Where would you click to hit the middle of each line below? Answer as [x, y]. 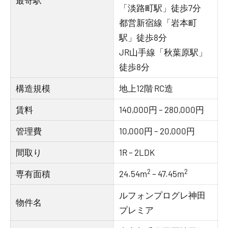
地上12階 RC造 [146, 88]
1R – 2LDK [137, 152]
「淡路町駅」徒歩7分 [160, 8]
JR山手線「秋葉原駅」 [163, 52]
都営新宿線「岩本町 [158, 22]
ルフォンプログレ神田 [163, 195]
